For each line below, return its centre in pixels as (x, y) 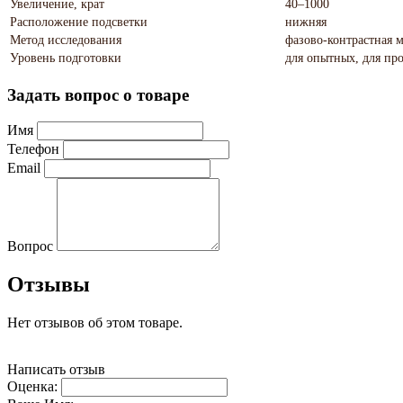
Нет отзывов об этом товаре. (95, 323)
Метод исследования (66, 40)
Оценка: (32, 387)
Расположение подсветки (79, 22)
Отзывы (49, 285)
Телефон (33, 149)
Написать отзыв (56, 370)
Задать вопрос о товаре (98, 94)
